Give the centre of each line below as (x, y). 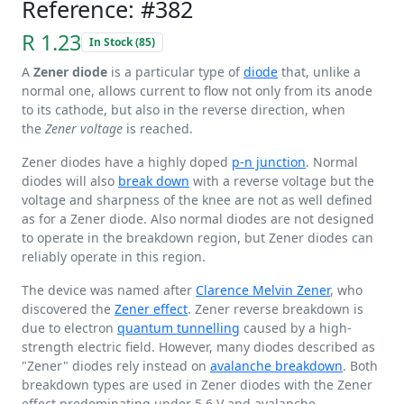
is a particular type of (175, 72)
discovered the (68, 309)
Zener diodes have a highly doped (127, 162)
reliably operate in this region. (114, 257)
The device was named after (109, 290)
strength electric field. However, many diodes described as (198, 347)
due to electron (69, 328)
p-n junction (269, 162)
